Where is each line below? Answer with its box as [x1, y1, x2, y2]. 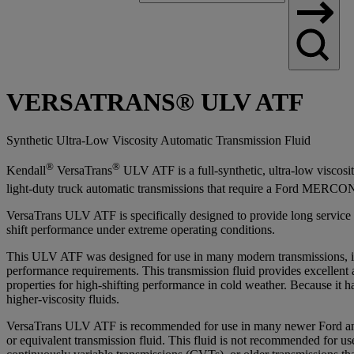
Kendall [6, 164, 46, 178]
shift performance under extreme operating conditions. [6, 222, 275, 236]
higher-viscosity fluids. [6, 292, 119, 306]
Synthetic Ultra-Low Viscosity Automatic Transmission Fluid [6, 134, 311, 148]
